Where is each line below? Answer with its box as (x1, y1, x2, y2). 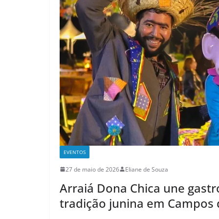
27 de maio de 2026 (66, 165, 119, 174)
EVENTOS (64, 148, 86, 155)
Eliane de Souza (125, 165, 168, 174)
